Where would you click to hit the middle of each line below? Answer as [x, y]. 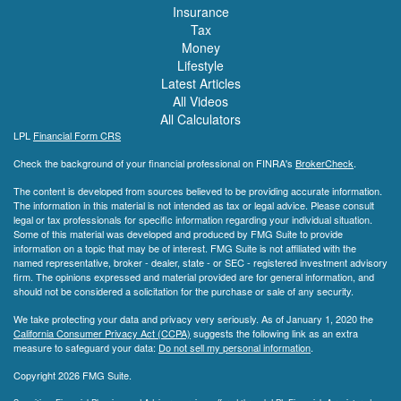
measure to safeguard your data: [86, 348]
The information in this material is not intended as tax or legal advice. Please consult [194, 205]
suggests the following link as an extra [274, 333]
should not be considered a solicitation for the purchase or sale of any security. [183, 291]
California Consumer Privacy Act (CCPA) [102, 333]
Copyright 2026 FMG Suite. [73, 375]
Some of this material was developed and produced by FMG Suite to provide [178, 234]
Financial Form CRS [77, 136]
